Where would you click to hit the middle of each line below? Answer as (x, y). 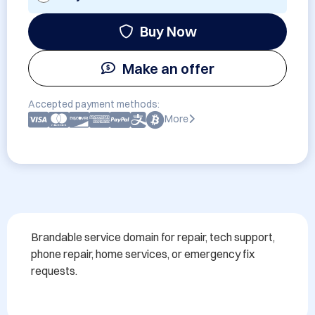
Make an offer (168, 68)
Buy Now (168, 31)
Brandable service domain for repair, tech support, (153, 237)
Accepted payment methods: (94, 104)
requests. (54, 271)
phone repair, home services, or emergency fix (143, 254)
